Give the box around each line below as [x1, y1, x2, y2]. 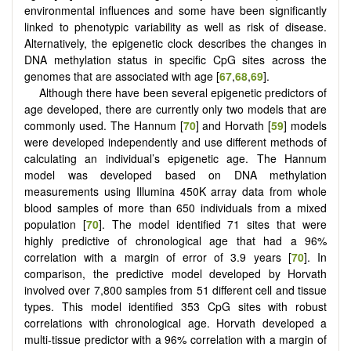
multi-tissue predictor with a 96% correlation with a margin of [24, 331, 327, 348]
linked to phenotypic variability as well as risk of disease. [24, 19, 327, 35]
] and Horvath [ [195, 118, 272, 134]
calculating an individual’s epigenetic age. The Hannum [24, 150, 327, 167]
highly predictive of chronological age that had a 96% [24, 233, 327, 249]
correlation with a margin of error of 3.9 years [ [24, 249, 291, 266]
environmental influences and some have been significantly [24, 2, 327, 19]
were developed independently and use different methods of [24, 134, 327, 150]
